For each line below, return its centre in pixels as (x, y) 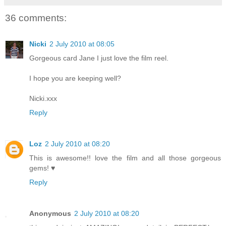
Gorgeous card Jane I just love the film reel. (99, 58)
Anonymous (50, 214)
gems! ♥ (42, 168)
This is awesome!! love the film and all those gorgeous (125, 158)
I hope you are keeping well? (75, 78)
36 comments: (36, 18)
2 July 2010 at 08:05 (82, 44)
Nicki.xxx (43, 99)
